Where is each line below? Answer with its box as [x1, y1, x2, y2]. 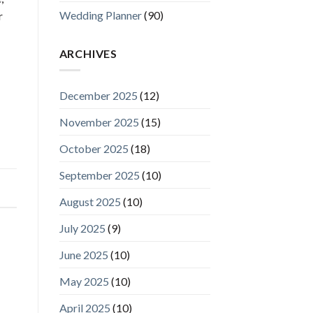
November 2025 [59, 115, 139, 129]
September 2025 [59, 168, 140, 182]
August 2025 [59, 195, 121, 209]
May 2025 [59, 275, 109, 289]
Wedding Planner [59, 8, 142, 22]
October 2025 [59, 142, 129, 156]
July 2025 [59, 221, 105, 235]
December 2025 [59, 89, 138, 103]
